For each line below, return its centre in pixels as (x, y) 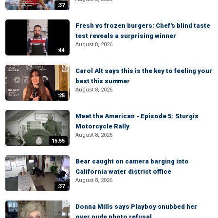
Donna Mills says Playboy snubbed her (136, 207)
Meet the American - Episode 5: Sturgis (137, 116)
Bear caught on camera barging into (132, 161)
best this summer (103, 81)
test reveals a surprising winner (126, 36)
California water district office (123, 172)
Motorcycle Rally (102, 126)
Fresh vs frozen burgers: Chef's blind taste (143, 26)
